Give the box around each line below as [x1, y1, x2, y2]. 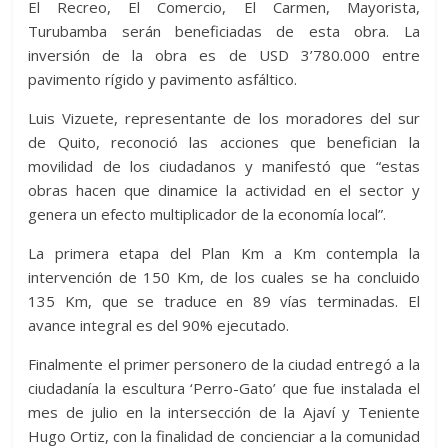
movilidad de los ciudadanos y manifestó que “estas [28, 156, 420, 177]
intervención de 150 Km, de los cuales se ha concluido [28, 267, 420, 288]
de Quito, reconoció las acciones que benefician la [28, 132, 420, 153]
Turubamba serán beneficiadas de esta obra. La [28, 21, 420, 42]
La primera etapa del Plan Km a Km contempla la [28, 243, 420, 264]
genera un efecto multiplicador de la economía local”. [28, 204, 387, 225]
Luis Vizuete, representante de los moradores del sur [28, 108, 420, 129]
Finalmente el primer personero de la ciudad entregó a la [28, 354, 420, 375]
